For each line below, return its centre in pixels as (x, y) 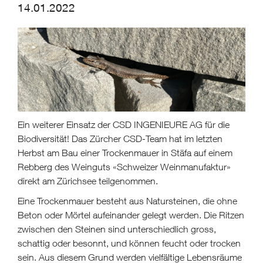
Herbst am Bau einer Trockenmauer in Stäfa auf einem (125, 152)
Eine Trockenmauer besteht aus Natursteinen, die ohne (127, 200)
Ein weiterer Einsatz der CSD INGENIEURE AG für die (124, 124)
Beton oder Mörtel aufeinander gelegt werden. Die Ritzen (131, 215)
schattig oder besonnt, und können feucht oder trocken (129, 243)
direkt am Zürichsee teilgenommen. (88, 181)
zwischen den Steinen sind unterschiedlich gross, (117, 229)
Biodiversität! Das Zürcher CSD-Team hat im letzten (120, 138)
